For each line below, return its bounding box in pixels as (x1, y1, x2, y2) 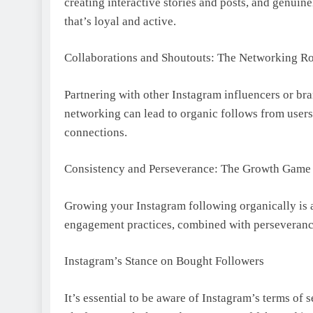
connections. (64, 125, 127, 139)
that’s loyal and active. (64, 14, 176, 28)
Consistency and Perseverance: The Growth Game (64, 162, 311, 175)
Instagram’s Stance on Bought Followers (64, 254, 264, 268)
